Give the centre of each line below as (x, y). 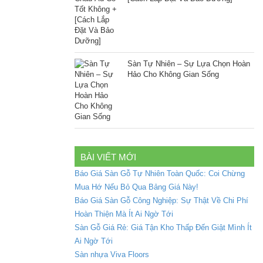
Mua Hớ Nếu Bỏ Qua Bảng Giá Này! (136, 187)
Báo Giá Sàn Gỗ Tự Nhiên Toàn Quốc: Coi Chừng (160, 174)
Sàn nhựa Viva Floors (112, 255)
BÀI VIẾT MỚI (108, 157)
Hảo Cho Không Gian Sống (173, 75)
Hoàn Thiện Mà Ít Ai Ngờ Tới (124, 214)
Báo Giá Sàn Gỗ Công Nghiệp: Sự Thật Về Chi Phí (161, 201)
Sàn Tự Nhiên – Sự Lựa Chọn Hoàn (189, 64)
